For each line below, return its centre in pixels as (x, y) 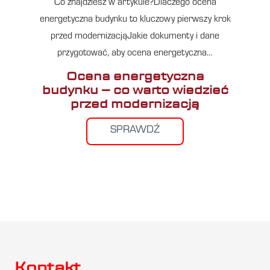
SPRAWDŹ (135, 131)
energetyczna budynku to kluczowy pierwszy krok (135, 20)
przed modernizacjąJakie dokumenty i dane (135, 37)
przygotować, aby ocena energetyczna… (135, 54)
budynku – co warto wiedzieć (135, 90)
